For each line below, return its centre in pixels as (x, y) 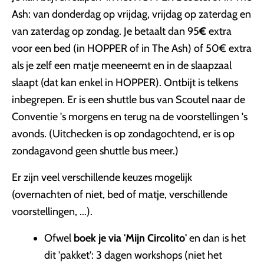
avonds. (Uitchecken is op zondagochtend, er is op (123, 134)
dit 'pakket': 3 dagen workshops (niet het (133, 255)
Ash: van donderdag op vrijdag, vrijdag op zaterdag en (131, 14)
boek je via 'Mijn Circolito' (130, 238)
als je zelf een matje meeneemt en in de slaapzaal (122, 65)
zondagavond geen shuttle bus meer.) (95, 151)
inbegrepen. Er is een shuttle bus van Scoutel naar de (128, 100)
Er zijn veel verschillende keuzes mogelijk (102, 177)
